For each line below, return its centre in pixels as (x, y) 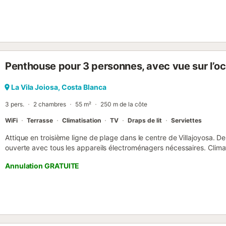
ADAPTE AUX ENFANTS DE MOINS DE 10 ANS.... (84, 158)
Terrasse (40, 120)
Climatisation (81, 120)
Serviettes (186, 120)
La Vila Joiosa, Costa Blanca (59, 87)
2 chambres (50, 104)
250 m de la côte (124, 104)
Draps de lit (145, 120)
